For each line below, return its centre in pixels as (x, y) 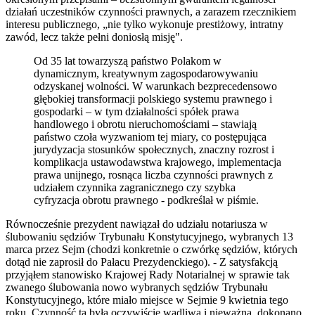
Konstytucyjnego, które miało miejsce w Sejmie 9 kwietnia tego (147, 300)
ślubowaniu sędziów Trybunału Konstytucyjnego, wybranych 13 (149, 237)
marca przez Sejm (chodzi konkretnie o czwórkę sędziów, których (152, 250)
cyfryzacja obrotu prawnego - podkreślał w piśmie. (146, 200)
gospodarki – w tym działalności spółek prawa (136, 112)
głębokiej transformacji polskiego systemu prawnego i (153, 99)
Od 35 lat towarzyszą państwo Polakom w (128, 61)
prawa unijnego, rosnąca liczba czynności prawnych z (153, 175)
